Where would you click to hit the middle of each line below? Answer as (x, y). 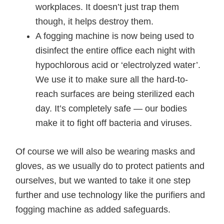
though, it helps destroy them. (95, 21)
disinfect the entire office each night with (115, 50)
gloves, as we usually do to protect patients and (110, 166)
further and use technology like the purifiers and (110, 195)
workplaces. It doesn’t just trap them (107, 7)
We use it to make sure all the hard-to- (112, 79)
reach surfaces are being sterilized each (115, 94)
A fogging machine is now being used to (115, 36)
